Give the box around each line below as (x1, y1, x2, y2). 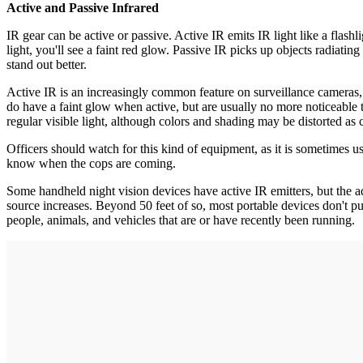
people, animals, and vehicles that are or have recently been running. (6, 212, 355, 227)
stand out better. (6, 57, 87, 71)
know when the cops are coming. (6, 156, 176, 170)
